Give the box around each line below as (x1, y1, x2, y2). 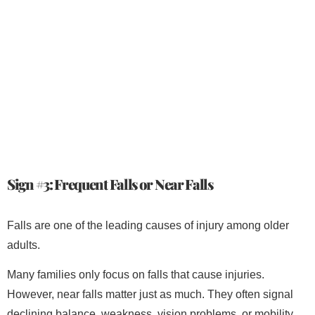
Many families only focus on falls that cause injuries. (7, 269, 264, 281)
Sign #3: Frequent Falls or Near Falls (7, 174, 213, 194)
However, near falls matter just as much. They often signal (7, 288, 293, 301)
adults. (7, 239, 40, 252)
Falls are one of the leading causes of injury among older (7, 219, 289, 232)
